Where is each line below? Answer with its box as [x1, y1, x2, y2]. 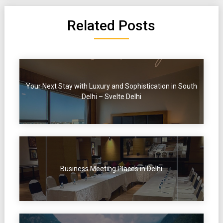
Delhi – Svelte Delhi [81, 93, 141, 101]
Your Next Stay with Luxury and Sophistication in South [25, 82, 197, 91]
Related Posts [67, 17, 156, 34]
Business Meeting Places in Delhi [60, 164, 163, 173]
